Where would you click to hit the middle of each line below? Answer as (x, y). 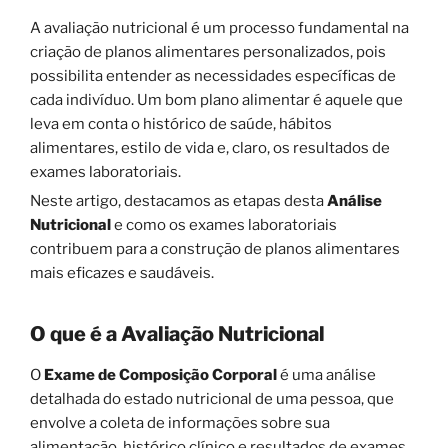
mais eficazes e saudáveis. (122, 272)
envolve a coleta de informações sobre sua (180, 422)
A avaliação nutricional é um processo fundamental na (219, 27)
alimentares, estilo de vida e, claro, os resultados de (210, 147)
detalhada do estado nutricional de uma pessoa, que (212, 398)
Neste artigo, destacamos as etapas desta (178, 200)
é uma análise (328, 374)
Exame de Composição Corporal (162, 374)
